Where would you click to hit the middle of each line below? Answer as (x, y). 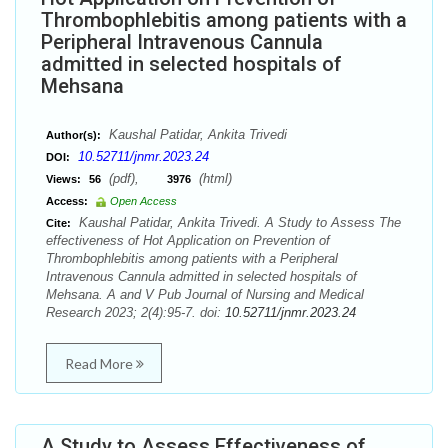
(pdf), (136, 178)
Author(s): (73, 135)
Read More (100, 363)
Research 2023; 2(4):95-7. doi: (135, 312)
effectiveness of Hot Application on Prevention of (188, 240)
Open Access (143, 201)
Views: (63, 179)
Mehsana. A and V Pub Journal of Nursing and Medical (205, 294)
